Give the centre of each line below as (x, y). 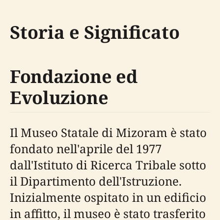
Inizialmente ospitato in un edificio (108, 197)
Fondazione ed (74, 76)
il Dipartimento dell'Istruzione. (96, 181)
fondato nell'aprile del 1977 (86, 149)
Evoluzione (59, 97)
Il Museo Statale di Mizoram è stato (108, 132)
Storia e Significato (95, 32)
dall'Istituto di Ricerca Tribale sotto (108, 165)
